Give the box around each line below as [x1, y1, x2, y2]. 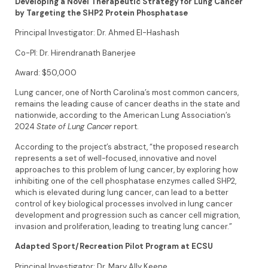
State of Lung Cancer [36, 121, 112, 132]
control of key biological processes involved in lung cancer [15, 198, 233, 209]
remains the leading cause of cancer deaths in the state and [15, 99, 240, 109]
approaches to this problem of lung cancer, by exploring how [15, 164, 238, 175]
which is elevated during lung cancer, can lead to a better [15, 187, 229, 197]
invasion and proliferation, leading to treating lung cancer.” [15, 221, 236, 232]
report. [112, 121, 142, 132]
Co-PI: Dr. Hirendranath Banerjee [15, 47, 139, 58]
